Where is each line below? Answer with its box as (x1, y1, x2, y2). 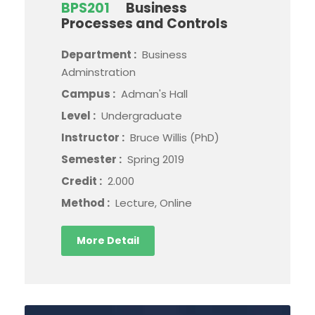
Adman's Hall (121, 86, 188, 101)
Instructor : (61, 129, 127, 145)
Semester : (61, 151, 124, 167)
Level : (61, 108, 98, 123)
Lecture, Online (115, 195, 192, 210)
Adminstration (61, 64, 136, 79)
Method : (61, 195, 112, 210)
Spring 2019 (127, 151, 184, 167)
